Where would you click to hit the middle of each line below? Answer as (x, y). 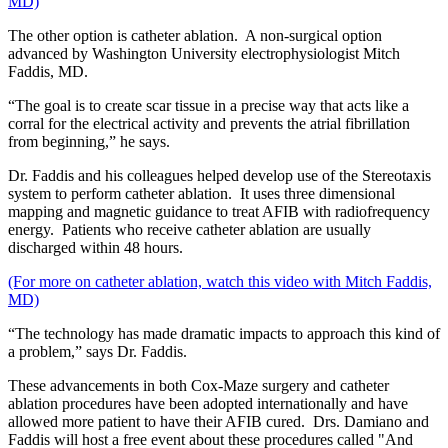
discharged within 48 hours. (95, 248)
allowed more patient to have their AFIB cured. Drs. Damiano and (218, 422)
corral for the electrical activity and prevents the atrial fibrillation (209, 124)
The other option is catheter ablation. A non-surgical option (195, 36)
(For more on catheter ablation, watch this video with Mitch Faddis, (220, 282)
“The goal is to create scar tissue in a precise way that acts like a (208, 106)
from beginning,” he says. (89, 142)
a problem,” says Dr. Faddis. (97, 352)
